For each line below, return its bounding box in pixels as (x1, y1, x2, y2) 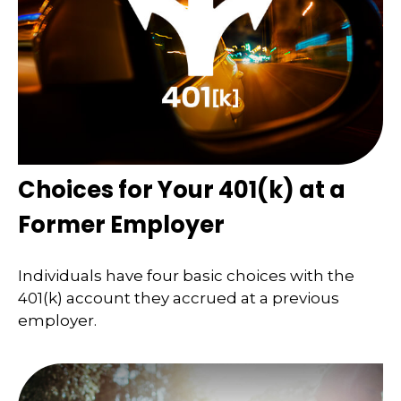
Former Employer (18, 208, 225, 241)
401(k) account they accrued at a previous (18, 289, 339, 308)
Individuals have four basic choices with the (18, 267, 354, 286)
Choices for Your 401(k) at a (18, 173, 346, 206)
